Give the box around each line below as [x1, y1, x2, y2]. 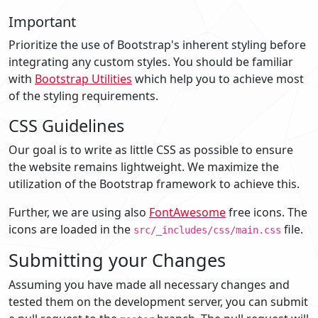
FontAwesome [149, 204, 226, 220]
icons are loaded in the [9, 221, 133, 237]
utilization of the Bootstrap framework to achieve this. [9, 175, 300, 192]
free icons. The [226, 204, 307, 220]
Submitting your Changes [9, 247, 226, 272]
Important [9, 11, 76, 31]
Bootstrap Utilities [35, 70, 132, 87]
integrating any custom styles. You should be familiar [9, 53, 293, 70]
